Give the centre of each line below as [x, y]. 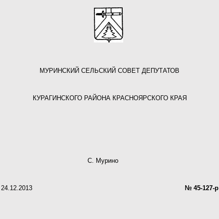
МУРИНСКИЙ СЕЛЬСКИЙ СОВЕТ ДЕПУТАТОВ [109, 71]
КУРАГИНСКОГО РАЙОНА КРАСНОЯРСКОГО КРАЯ [109, 98]
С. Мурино [109, 160]
